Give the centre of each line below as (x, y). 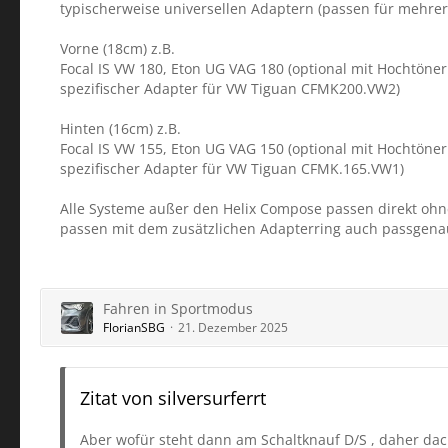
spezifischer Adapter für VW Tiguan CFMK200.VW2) (230, 88)
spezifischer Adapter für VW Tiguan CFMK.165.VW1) (232, 168)
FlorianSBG (134, 327)
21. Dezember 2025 (233, 327)
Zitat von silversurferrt (173, 398)
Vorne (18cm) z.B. (117, 48)
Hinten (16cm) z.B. (120, 128)
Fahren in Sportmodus (178, 308)
